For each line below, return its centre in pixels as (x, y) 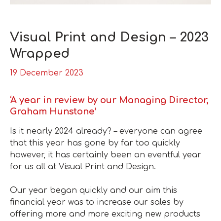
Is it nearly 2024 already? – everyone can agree (106, 131)
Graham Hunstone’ (53, 111)
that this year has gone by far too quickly (95, 143)
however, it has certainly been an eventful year (106, 155)
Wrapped (40, 53)
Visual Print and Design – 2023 (109, 37)
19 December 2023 (47, 73)
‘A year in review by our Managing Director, (109, 100)
